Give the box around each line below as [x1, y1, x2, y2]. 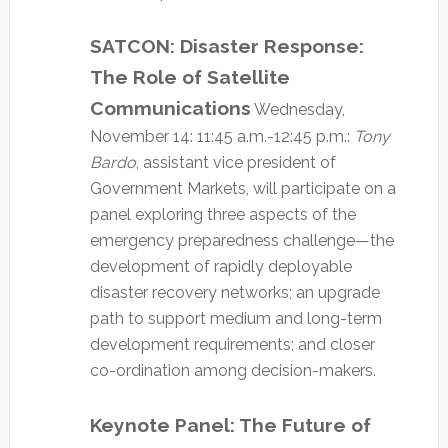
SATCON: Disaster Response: [89, 35, 364, 58]
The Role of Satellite [89, 66, 290, 89]
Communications [89, 97, 251, 120]
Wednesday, [250, 100, 345, 120]
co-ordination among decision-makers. [89, 361, 376, 381]
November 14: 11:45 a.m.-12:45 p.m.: [89, 127, 354, 147]
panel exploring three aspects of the [89, 205, 356, 225]
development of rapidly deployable [89, 257, 352, 277]
